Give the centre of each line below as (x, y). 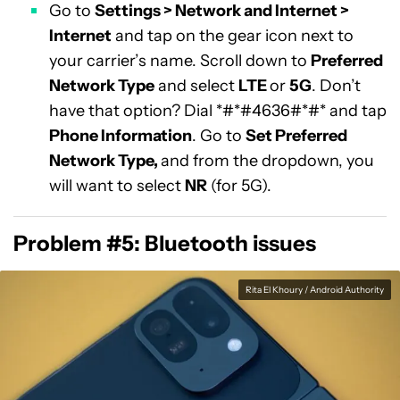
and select (196, 86)
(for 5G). (239, 186)
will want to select (117, 186)
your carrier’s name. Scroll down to (180, 61)
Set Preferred (296, 136)
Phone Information (121, 136)
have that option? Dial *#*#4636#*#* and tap (218, 111)
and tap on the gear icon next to (233, 36)
